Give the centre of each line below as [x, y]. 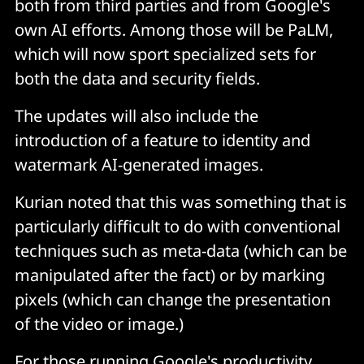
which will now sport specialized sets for [165, 54]
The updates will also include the [136, 115]
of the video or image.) [99, 323]
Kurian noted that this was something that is [181, 201]
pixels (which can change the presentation [173, 299]
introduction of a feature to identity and [162, 140]
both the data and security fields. [137, 78]
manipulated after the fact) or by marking [170, 275]
